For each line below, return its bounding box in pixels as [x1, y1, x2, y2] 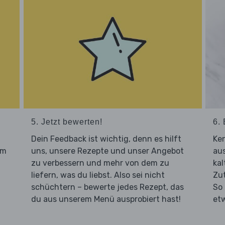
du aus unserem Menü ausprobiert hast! [31, 194, 181, 204]
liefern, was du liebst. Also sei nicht [31, 170, 165, 180]
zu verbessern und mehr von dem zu [31, 158, 169, 168]
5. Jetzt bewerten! [31, 117, 102, 126]
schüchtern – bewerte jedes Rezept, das [31, 182, 184, 192]
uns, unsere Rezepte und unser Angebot [31, 146, 184, 156]
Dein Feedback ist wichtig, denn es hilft [31, 134, 181, 144]
